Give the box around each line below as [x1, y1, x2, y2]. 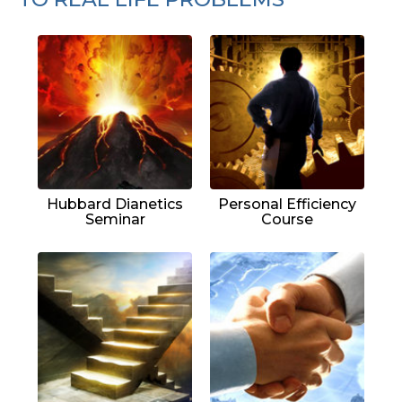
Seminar [84, 210, 145, 228]
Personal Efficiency [218, 195, 356, 213]
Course [261, 210, 313, 228]
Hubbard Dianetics [47, 195, 183, 213]
